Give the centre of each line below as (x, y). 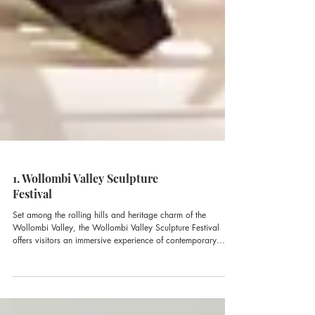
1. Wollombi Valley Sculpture (85, 204)
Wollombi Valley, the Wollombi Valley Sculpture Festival (116, 253)
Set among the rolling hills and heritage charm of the (109, 240)
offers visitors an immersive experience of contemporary (115, 265)
